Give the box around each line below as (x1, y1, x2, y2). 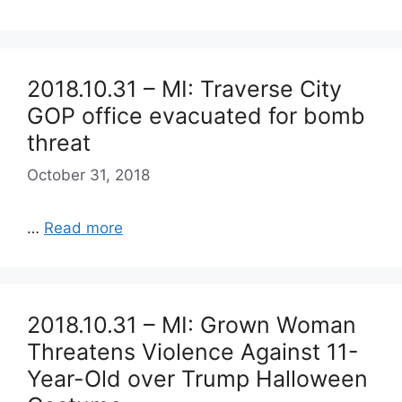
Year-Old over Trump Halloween (27, 364, 368, 392)
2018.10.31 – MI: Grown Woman (27, 310, 356, 338)
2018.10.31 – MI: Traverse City (27, 75, 342, 102)
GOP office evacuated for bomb (27, 102, 365, 129)
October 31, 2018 (27, 165, 150, 184)
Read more (44, 218, 123, 237)
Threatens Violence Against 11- (27, 337, 359, 365)
